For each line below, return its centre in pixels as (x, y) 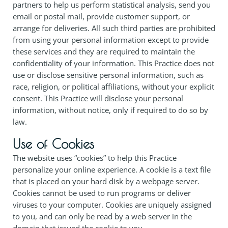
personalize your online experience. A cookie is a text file (112, 169)
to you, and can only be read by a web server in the (102, 216)
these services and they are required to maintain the (104, 51)
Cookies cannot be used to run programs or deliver (102, 193)
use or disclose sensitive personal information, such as (108, 75)
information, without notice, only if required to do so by (110, 110)
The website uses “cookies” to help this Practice (95, 158)
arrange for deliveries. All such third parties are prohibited (114, 28)
